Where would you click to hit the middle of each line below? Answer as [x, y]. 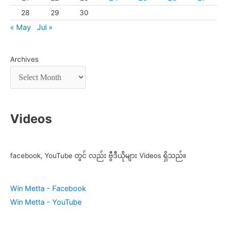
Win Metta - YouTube [46, 202]
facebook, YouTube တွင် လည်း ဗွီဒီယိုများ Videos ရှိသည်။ [98, 155]
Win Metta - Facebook [48, 188]
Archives [24, 59]
